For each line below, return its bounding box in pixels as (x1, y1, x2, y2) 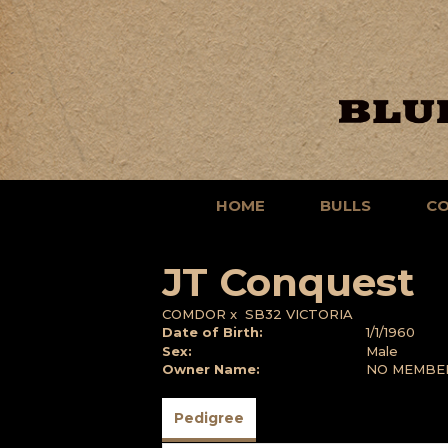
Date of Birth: (162, 324, 263, 340)
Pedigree (174, 409, 244, 427)
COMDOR (162, 306, 226, 322)
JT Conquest (162, 258, 415, 306)
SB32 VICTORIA (245, 306, 353, 322)
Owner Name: (162, 361, 260, 377)
